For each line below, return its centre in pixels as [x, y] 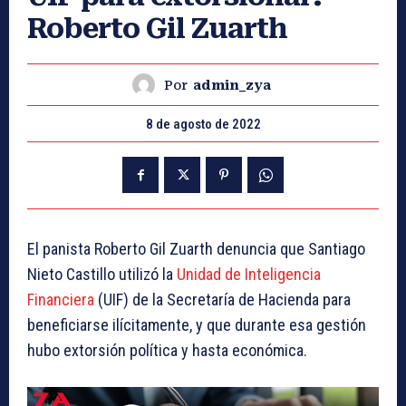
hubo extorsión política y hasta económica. [167, 351]
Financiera [61, 300]
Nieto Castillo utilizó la [102, 275]
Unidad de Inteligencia [249, 275]
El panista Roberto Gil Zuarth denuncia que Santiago [196, 249]
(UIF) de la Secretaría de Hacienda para [222, 300]
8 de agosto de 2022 [203, 125]
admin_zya [232, 85]
